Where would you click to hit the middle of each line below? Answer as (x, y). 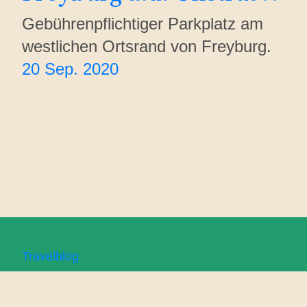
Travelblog (50, 256)
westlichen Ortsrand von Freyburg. (147, 46)
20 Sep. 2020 (70, 69)
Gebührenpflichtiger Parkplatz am (143, 23)
